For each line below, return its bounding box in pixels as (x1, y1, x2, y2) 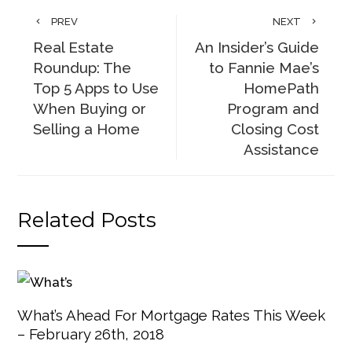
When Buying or (33, 100, 147, 117)
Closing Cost (230, 120, 319, 137)
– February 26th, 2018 (17, 324, 165, 343)
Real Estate (33, 38, 115, 56)
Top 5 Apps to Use (33, 79, 159, 97)
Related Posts (17, 207, 157, 233)
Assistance (243, 141, 319, 158)
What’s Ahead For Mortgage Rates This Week (17, 306, 326, 324)
